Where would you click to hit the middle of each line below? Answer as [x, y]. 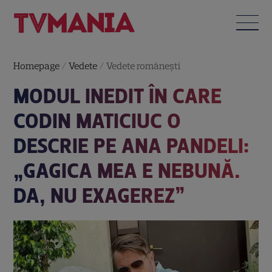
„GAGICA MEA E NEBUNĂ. [127, 171]
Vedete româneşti [144, 66]
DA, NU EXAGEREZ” [99, 195]
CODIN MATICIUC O [97, 121]
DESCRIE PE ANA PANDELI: [131, 146]
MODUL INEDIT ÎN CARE [118, 96]
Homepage [37, 66]
